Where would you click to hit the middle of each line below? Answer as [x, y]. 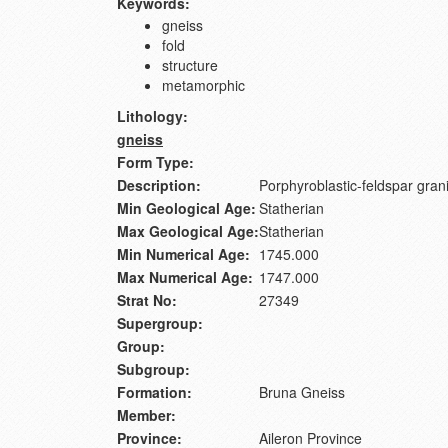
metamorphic [203, 85]
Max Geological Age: [188, 231]
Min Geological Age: [186, 208]
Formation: [154, 392]
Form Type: [155, 162]
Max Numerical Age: [185, 277]
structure [190, 65]
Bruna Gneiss [302, 392]
